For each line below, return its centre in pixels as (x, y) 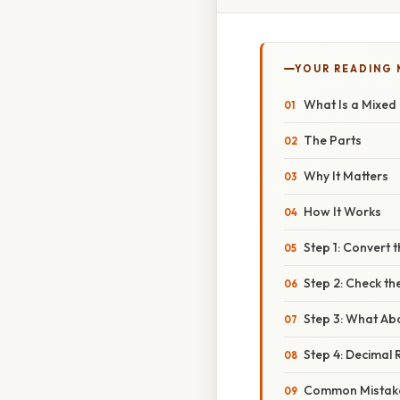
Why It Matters (346, 176)
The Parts (333, 141)
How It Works (342, 212)
